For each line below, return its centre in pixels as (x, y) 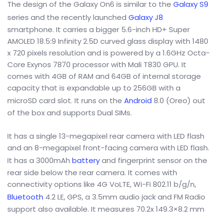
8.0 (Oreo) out (179, 100)
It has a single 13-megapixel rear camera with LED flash (106, 136)
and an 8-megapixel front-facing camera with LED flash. (108, 148)
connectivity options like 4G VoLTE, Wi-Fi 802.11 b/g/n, (102, 184)
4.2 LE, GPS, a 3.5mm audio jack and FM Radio (124, 197)
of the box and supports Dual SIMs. (70, 113)
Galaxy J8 (146, 17)
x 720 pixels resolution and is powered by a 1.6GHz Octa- (109, 53)
